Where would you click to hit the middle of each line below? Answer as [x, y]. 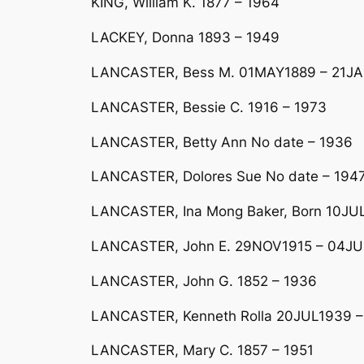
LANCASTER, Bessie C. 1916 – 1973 [209, 107]
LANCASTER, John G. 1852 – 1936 [204, 281]
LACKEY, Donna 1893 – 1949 [185, 38]
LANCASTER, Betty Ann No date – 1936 [222, 142]
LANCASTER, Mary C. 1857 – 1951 [202, 351]
